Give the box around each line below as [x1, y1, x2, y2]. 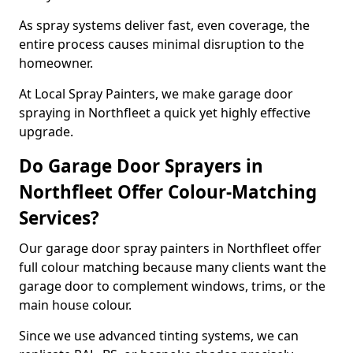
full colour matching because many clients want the [19, 258, 326, 276]
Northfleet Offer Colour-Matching [19, 180, 317, 204]
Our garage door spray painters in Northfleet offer [19, 240, 321, 257]
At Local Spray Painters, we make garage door [19, 85, 293, 102]
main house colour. [19, 296, 132, 314]
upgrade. [19, 123, 73, 140]
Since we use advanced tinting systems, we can [19, 327, 299, 344]
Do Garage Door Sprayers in [19, 154, 263, 178]
